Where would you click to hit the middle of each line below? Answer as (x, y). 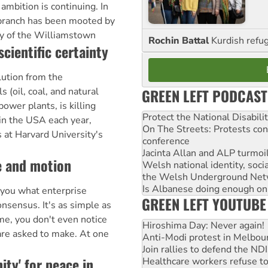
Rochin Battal (180, 41)
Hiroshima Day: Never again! (203, 226)
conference (166, 141)
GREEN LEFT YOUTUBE (204, 204)
